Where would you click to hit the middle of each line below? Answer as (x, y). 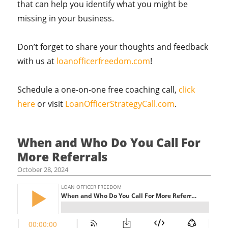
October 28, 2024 (43, 169)
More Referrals (63, 157)
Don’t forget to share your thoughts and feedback (113, 47)
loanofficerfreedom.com (104, 61)
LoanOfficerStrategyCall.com (120, 104)
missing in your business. (66, 18)
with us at (37, 61)
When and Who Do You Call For (109, 142)
